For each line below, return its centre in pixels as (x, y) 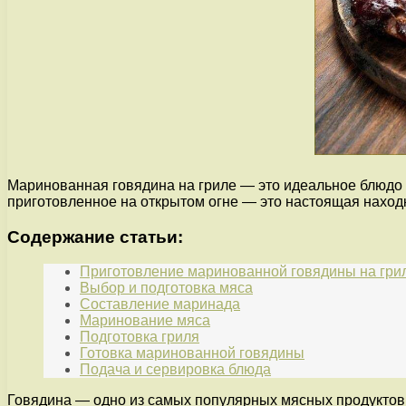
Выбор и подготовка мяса (166, 288)
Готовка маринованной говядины (192, 353)
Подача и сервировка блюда (175, 370)
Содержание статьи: (95, 237)
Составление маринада (160, 304)
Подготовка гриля (140, 337)
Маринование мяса (145, 321)
